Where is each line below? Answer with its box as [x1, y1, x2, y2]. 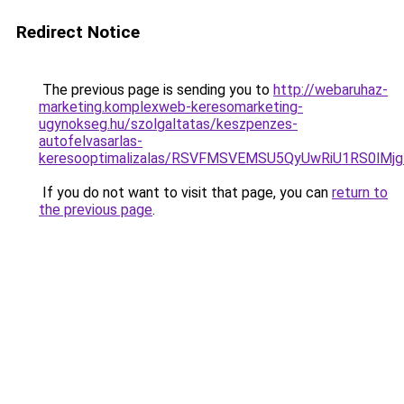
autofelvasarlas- [39, 133, 142, 150]
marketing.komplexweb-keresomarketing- [39, 98, 303, 115]
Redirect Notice [16, 22, 140, 42]
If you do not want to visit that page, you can [39, 184, 332, 201]
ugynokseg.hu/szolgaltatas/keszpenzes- [39, 115, 298, 133]
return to [332, 184, 388, 201]
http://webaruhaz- [273, 81, 388, 98]
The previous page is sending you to [39, 81, 273, 98]
